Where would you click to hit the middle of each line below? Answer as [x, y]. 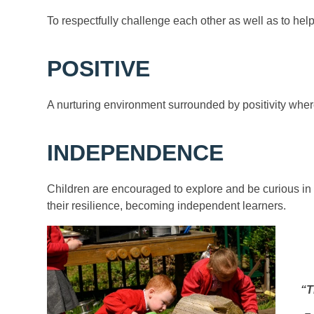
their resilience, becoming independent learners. [167, 206]
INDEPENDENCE [136, 153]
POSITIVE [99, 69]
